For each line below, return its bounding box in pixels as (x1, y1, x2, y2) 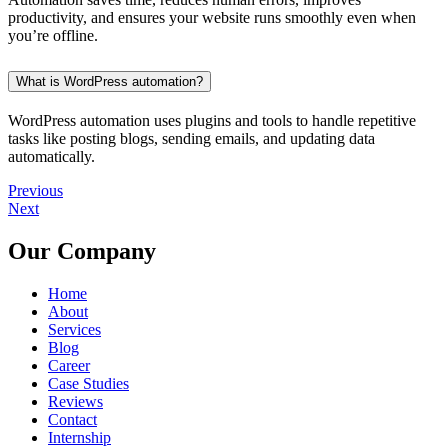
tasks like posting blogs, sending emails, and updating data (8, 129, 375, 147)
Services (48, 320, 101, 338)
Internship (48, 428, 111, 446)
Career (48, 356, 90, 374)
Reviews (48, 392, 103, 410)
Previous (8, 181, 63, 199)
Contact (48, 410, 97, 428)
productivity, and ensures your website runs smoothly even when (8, 9, 416, 26)
